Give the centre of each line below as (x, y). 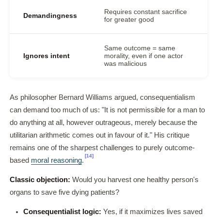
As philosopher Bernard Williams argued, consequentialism (102, 97)
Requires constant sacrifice (146, 12)
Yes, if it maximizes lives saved (152, 212)
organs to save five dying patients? (64, 192)
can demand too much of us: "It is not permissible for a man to (107, 110)
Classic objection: (40, 180)
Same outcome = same (140, 48)
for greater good (129, 19)
